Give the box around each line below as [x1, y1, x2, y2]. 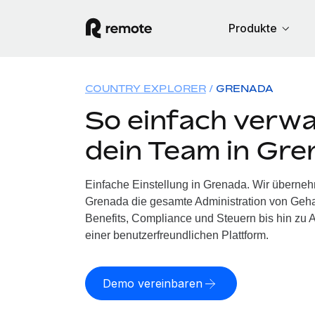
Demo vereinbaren [102, 276, 202, 290]
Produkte [228, 21, 277, 35]
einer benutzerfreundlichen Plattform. [84, 229, 269, 241]
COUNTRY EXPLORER [84, 82, 206, 94]
